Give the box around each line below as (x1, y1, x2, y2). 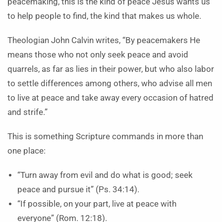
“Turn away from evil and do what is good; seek (17, 170, 193, 180)
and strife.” (7, 108, 48, 117)
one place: (7, 146, 46, 156)
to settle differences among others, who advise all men (7, 79, 212, 88)
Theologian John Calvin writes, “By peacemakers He (7, 36, 200, 45)
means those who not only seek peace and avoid (7, 50, 188, 59)
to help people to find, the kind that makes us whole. (7, 11, 201, 21)
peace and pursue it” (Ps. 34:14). (17, 185, 139, 194)
